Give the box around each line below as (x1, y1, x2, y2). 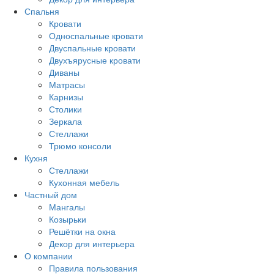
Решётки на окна (49, 225, 116, 237)
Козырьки (49, 213, 86, 225)
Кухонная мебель (49, 176, 119, 188)
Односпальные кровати (49, 29, 143, 42)
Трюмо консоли (49, 139, 111, 152)
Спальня (24, 5, 59, 17)
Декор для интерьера (49, 237, 135, 250)
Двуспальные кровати (49, 42, 136, 54)
